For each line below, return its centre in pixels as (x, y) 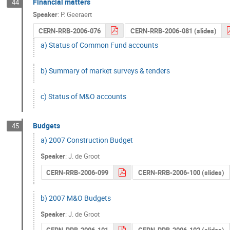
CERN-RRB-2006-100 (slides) (181, 173)
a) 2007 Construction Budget (87, 140)
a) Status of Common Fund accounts (100, 45)
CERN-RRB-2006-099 (77, 173)
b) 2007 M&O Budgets (76, 198)
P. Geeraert (76, 15)
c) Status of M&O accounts (84, 96)
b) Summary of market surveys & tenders (106, 70)
